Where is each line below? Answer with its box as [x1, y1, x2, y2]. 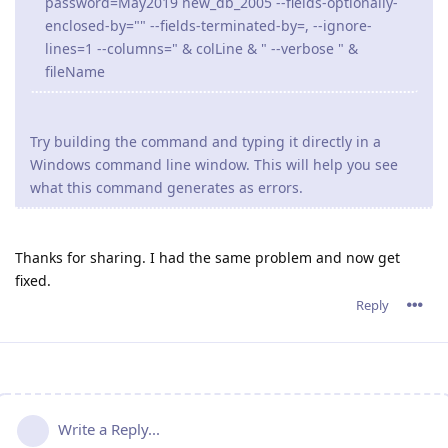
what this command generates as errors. [30, 177, 303, 197]
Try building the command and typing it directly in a [30, 131, 381, 151]
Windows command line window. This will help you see [30, 154, 398, 174]
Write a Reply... [58, 418, 160, 439]
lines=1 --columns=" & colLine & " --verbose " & [45, 38, 358, 58]
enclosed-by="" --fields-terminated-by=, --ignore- [45, 15, 372, 35]
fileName [45, 61, 105, 81]
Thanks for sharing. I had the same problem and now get [15, 247, 400, 267]
